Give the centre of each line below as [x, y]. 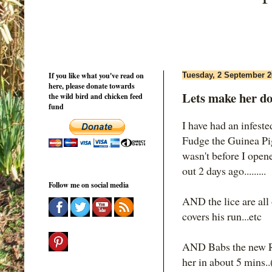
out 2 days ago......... [224, 171]
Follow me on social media [89, 185]
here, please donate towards [92, 86]
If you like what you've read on [96, 75]
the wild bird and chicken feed [96, 96]
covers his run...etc [222, 216]
